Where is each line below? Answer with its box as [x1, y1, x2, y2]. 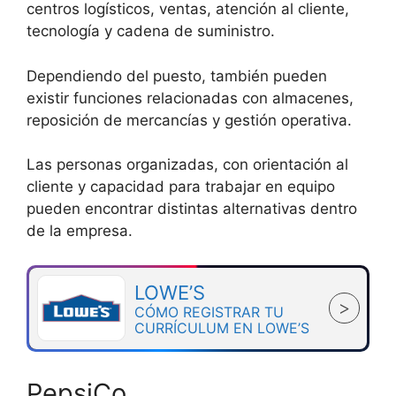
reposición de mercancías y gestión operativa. [27, 110, 352, 129]
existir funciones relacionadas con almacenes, [27, 88, 354, 107]
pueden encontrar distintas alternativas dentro [27, 200, 357, 218]
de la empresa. [27, 222, 133, 240]
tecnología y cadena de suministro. [27, 22, 275, 41]
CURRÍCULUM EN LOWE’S [133, 318, 309, 337]
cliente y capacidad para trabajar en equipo [27, 178, 335, 196]
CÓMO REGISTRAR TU [133, 302, 284, 321]
